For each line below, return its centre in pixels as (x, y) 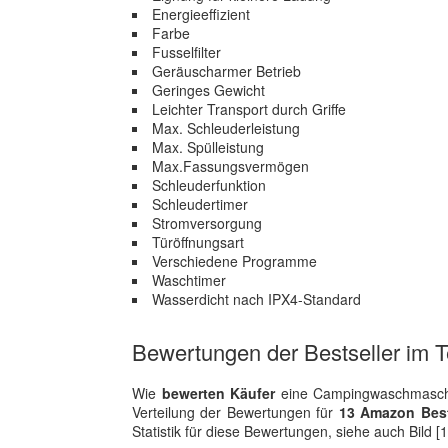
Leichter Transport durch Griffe (249, 109)
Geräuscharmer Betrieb (226, 71)
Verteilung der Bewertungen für (235, 412)
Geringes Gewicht (208, 90)
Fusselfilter (186, 52)
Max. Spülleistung (208, 147)
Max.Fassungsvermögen (230, 166)
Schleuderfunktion (209, 185)
